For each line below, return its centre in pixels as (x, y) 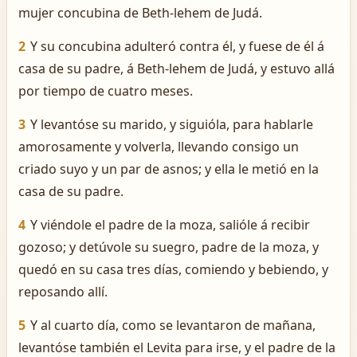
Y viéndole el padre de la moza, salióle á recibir (170, 225)
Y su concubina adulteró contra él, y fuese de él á (177, 46)
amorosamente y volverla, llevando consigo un (159, 147)
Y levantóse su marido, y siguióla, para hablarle (172, 124)
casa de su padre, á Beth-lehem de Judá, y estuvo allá (177, 69)
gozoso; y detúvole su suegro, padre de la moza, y (169, 247)
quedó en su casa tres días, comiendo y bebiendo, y (173, 269)
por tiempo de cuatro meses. (106, 91)
